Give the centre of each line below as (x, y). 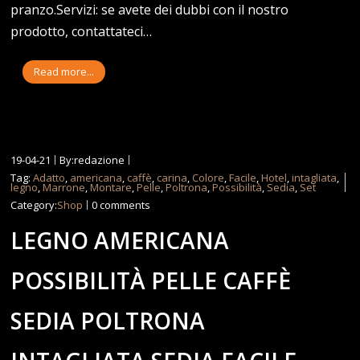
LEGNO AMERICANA (120, 240)
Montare (111, 187)
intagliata (315, 177)
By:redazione (92, 160)
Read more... (64, 72)
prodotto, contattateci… (82, 31)
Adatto (49, 177)
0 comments (121, 205)
